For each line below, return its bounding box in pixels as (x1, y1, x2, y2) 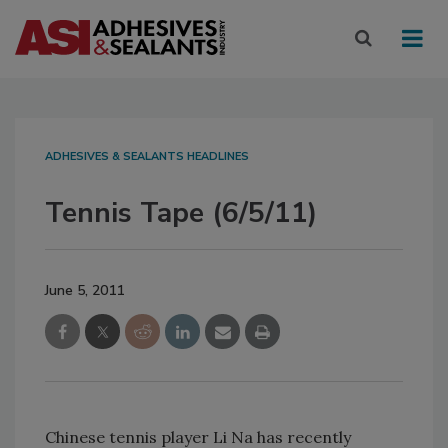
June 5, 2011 (45, 281, 124, 301)
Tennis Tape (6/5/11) (45, 194, 317, 233)
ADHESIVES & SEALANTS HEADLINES (45, 149, 249, 165)
